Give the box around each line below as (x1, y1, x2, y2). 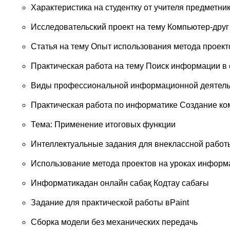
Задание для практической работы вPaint (31, 198, 189, 207)
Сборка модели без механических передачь (31, 218, 198, 226)
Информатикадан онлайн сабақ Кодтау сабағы (31, 179, 209, 187)
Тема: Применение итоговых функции (31, 120, 176, 129)
